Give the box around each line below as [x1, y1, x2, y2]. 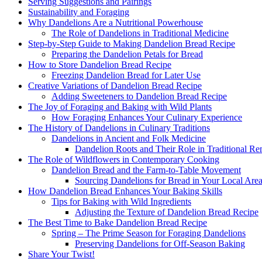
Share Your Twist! [28, 249, 95, 259]
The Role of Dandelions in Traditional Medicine [51, 27, 229, 38]
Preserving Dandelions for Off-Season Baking [75, 238, 245, 249]
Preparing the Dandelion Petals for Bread [51, 49, 203, 59]
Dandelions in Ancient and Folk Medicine [51, 133, 206, 143]
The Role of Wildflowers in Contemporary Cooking [28, 154, 219, 164]
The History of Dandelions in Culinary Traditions [28, 122, 210, 133]
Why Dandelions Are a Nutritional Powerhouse [28, 17, 203, 27]
